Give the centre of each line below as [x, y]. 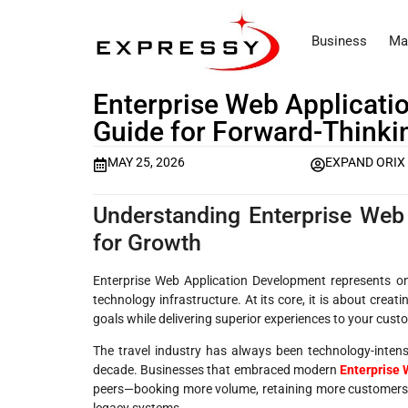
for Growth [147, 242]
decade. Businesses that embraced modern [217, 370]
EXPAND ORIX [366, 163]
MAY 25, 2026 [146, 163]
